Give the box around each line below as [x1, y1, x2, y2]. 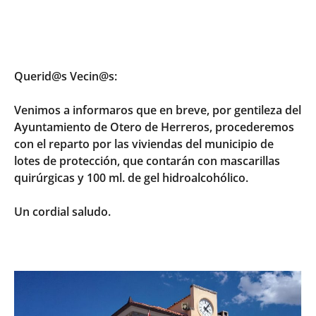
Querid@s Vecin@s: [14, 68, 117, 84]
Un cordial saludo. [14, 203, 111, 219]
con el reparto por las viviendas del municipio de [14, 135, 274, 152]
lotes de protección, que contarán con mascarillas [14, 152, 280, 169]
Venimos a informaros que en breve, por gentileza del [14, 102, 301, 118]
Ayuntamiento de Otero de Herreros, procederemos [14, 119, 294, 135]
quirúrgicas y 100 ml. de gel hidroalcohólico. [14, 169, 251, 186]
